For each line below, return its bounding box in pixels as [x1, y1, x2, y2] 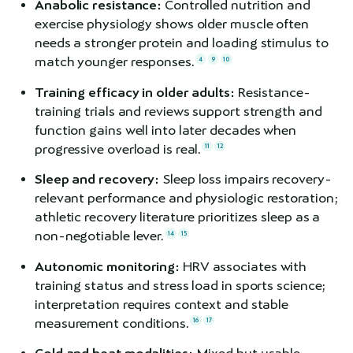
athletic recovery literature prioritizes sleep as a [35, 210, 321, 225]
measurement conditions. [35, 315, 189, 331]
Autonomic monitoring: [35, 258, 180, 274]
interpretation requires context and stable [35, 296, 289, 312]
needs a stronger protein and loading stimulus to [35, 35, 329, 51]
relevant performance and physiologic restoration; [35, 191, 338, 206]
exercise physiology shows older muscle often [35, 17, 309, 32]
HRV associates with [180, 258, 307, 274]
